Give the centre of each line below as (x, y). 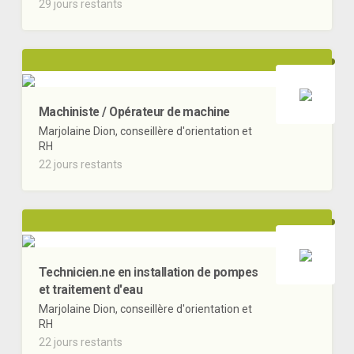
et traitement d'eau (91, 290)
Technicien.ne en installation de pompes (149, 273)
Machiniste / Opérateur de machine (134, 112)
